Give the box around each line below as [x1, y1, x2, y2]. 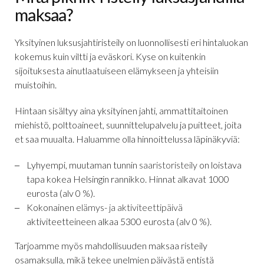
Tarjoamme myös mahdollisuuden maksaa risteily [15, 240, 207, 252]
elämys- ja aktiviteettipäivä [76, 202, 183, 213]
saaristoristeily [139, 159, 197, 171]
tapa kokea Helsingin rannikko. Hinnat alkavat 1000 [27, 173, 229, 185]
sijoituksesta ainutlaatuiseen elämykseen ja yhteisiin [15, 65, 219, 77]
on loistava [197, 159, 242, 171]
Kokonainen [27, 202, 76, 213]
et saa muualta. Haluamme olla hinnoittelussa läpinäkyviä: [15, 133, 240, 145]
